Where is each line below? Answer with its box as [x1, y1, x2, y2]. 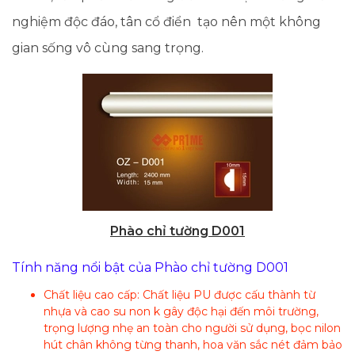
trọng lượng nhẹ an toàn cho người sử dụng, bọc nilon [44, 320, 341, 335]
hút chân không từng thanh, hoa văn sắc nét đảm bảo [44, 337, 342, 352]
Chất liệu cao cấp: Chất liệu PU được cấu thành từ [44, 287, 315, 302]
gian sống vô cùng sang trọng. [12, 40, 204, 55]
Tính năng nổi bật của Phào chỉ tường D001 [12, 259, 288, 275]
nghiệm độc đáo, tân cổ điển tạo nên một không [12, 13, 321, 29]
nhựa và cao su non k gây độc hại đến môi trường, [44, 303, 319, 319]
